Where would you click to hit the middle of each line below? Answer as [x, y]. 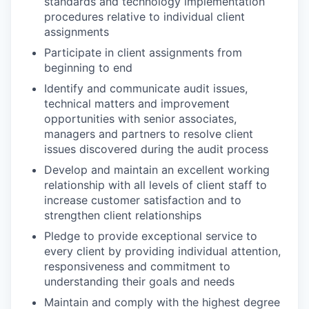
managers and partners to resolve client [149, 134]
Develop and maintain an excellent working [157, 170]
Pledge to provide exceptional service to [151, 236]
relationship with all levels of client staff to [156, 185]
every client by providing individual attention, [162, 251]
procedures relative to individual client [144, 17]
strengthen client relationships [123, 215]
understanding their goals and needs [139, 281]
